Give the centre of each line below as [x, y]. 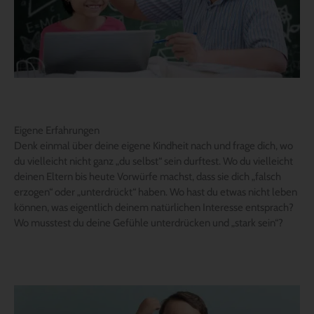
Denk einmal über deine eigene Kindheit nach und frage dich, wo [153, 145]
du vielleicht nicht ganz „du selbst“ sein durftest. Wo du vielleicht [153, 161]
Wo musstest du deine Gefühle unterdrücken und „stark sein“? [149, 223]
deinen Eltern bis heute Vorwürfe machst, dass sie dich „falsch [148, 176]
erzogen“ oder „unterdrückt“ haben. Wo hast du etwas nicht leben [156, 192]
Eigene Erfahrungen [57, 130]
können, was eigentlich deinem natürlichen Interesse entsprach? [154, 207]
